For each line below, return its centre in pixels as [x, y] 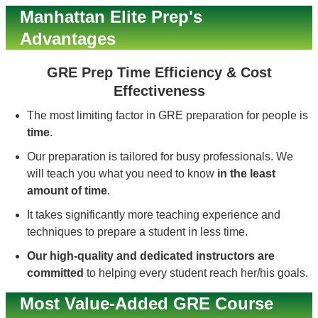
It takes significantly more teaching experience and [154, 215]
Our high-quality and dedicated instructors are [151, 256]
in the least [246, 174]
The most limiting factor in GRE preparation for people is [168, 115]
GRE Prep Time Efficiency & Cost [159, 72]
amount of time [67, 191]
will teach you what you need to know [122, 174]
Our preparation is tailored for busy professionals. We [160, 157]
